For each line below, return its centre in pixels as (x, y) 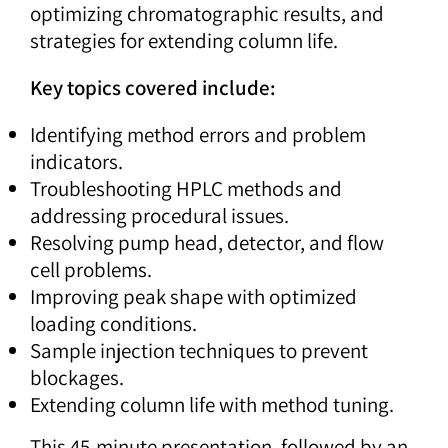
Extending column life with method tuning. (212, 405)
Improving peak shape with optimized (193, 297)
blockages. (77, 378)
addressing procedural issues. (159, 216)
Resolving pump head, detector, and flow (207, 243)
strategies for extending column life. (184, 41)
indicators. (76, 162)
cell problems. (91, 270)
